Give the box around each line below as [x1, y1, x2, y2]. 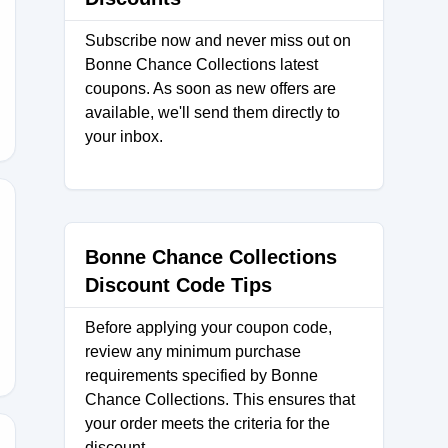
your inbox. [85, 128, 163, 145]
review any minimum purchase [85, 343, 301, 360]
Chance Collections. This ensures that [85, 391, 355, 408]
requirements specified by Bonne [85, 367, 318, 384]
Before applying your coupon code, [85, 319, 332, 336]
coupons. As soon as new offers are [85, 80, 336, 97]
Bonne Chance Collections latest [85, 56, 318, 73]
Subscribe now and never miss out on [85, 32, 351, 49]
